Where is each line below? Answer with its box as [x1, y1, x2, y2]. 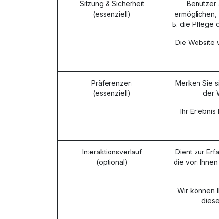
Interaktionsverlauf [82, 148, 142, 156]
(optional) [96, 158, 128, 166]
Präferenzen [91, 79, 132, 87]
